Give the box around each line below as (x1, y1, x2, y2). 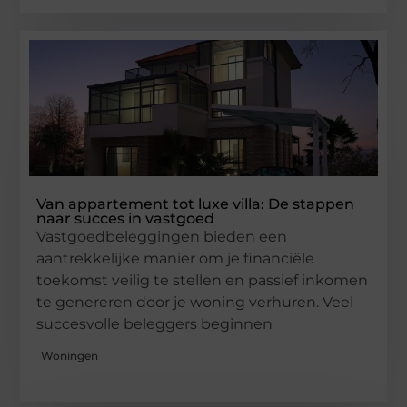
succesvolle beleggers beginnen (36, 314, 273, 333)
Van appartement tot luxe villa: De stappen (36, 194, 355, 213)
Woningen (41, 349, 99, 363)
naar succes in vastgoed (36, 209, 215, 227)
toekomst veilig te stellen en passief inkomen (36, 271, 369, 289)
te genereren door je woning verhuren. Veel (36, 293, 354, 311)
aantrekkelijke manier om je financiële (36, 249, 315, 267)
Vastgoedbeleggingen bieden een (36, 227, 288, 245)
